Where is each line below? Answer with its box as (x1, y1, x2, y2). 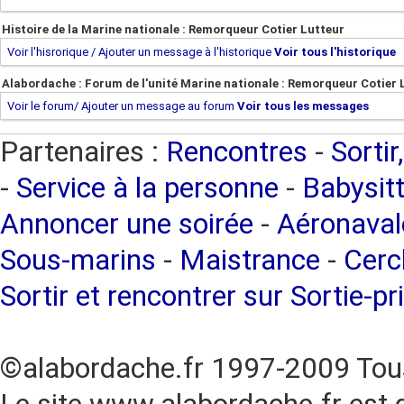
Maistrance (179, 243, 320, 277)
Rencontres (166, 135, 308, 169)
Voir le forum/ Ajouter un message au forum (7, 99, 234, 113)
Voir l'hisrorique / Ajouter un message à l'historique (7, 45, 271, 59)
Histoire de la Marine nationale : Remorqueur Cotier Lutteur (2, 23, 344, 36)
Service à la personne (16, 171, 279, 205)
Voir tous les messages (237, 99, 369, 113)
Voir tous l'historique (274, 45, 396, 59)
